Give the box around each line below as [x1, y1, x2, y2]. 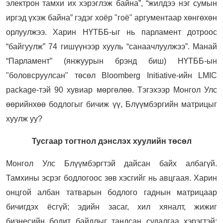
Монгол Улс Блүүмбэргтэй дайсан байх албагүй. [6, 159, 217, 168]
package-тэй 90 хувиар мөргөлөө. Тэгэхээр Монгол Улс [6, 85, 217, 94]
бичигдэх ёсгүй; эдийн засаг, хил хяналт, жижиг [6, 202, 217, 211]
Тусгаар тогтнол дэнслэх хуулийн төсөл [31, 136, 192, 145]
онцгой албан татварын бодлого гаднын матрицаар [6, 188, 217, 197]
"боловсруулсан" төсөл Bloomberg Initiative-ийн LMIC [6, 71, 217, 80]
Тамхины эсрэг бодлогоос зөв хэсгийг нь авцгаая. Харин [6, 173, 217, 182]
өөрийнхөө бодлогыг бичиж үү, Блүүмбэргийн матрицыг [6, 100, 217, 109]
